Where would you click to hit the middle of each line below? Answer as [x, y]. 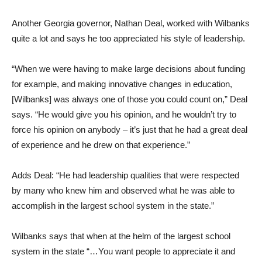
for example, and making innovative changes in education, [122, 84]
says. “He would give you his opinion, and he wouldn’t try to [124, 114]
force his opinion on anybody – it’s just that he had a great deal [130, 129]
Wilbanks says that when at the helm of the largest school [121, 236]
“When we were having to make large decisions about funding [128, 68]
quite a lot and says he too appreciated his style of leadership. [128, 38]
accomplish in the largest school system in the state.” [113, 205]
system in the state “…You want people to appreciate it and [123, 251]
